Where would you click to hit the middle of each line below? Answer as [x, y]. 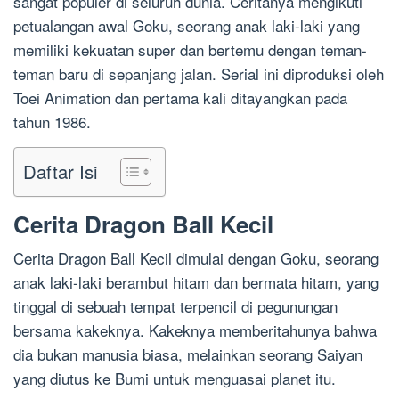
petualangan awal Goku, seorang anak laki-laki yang [187, 25]
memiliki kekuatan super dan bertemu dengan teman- [190, 49]
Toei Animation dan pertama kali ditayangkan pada [180, 98]
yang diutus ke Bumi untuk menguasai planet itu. [175, 378]
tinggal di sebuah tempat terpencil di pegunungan [175, 306]
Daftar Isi [61, 172]
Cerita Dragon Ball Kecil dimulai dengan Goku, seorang [196, 258]
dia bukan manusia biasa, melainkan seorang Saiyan [188, 354]
